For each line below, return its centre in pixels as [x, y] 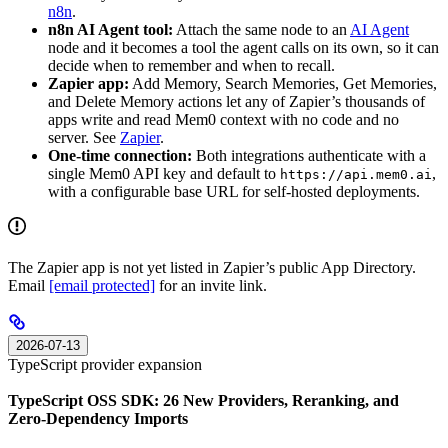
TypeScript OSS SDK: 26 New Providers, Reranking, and [203, 401]
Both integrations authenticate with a [309, 155]
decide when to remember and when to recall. [191, 65]
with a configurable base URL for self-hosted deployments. [234, 191]
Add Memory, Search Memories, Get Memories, [283, 83]
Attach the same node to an [261, 29]
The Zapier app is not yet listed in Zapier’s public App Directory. [212, 267]
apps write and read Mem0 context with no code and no [223, 119]
